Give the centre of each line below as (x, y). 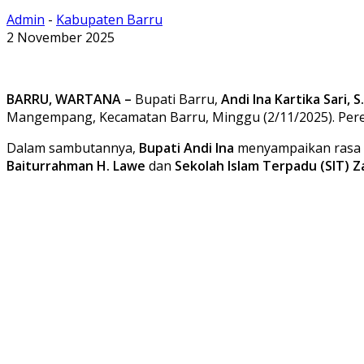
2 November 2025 (61, 37)
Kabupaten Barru (109, 19)
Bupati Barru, (176, 99)
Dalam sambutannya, (73, 147)
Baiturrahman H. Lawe (76, 165)
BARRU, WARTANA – (69, 99)
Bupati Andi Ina (186, 147)
